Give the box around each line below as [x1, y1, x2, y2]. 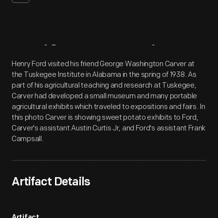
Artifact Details [12, 177, 90, 188]
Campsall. [12, 134, 44, 144]
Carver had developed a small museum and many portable [12, 91, 198, 101]
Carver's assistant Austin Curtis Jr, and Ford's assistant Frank [12, 124, 206, 133]
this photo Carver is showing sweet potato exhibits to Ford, [12, 113, 199, 122]
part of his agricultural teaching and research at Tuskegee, [12, 81, 197, 90]
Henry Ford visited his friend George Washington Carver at [12, 59, 195, 69]
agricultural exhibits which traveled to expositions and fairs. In [12, 102, 205, 111]
